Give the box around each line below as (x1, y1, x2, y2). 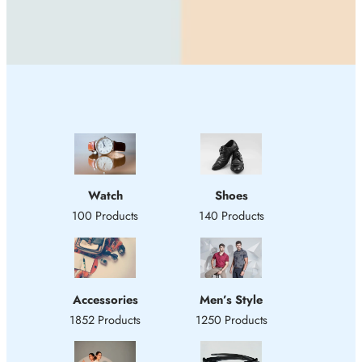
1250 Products (195, 310, 267, 328)
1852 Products (69, 310, 141, 328)
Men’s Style (200, 290, 263, 309)
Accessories (72, 290, 138, 309)
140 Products (198, 207, 264, 225)
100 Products (72, 207, 138, 225)
